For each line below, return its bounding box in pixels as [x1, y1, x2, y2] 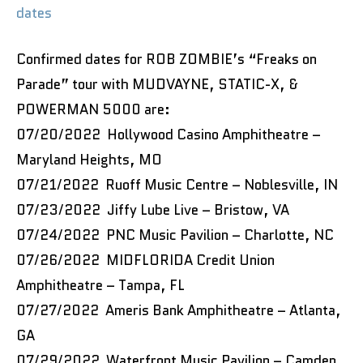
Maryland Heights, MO [16, 149, 162, 169]
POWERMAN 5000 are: [16, 99, 170, 119]
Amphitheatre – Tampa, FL [16, 275, 185, 295]
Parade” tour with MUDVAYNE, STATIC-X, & [16, 74, 298, 94]
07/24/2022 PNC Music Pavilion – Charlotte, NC [16, 224, 334, 245]
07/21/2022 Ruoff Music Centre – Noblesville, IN [16, 174, 338, 194]
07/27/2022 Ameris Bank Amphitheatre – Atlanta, [16, 300, 341, 320]
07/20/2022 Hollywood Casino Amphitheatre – [16, 124, 321, 144]
